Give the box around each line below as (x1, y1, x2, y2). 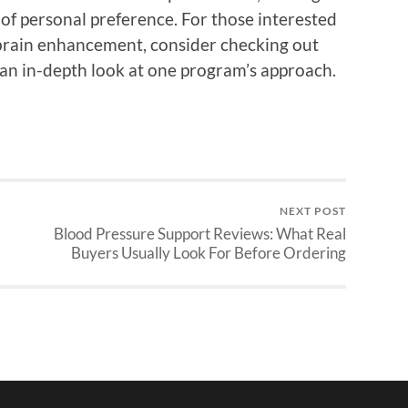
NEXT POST (280, 204, 346, 219)
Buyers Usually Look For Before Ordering (71, 243, 346, 263)
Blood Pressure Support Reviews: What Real (54, 224, 346, 244)
